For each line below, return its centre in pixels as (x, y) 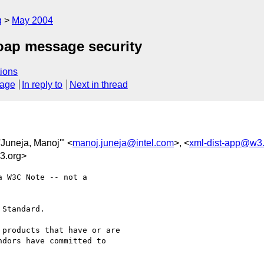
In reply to (42, 85)
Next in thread (98, 85)
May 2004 (32, 20)
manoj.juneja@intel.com (123, 143)
